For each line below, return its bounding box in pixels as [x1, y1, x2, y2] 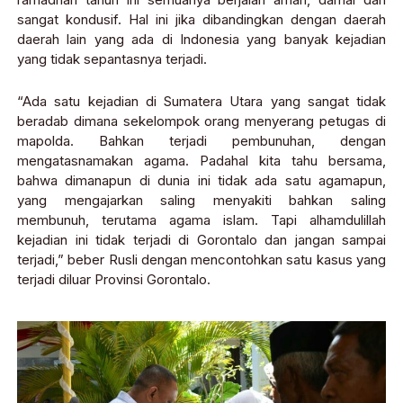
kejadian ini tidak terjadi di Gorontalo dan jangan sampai [17, 230, 386, 248]
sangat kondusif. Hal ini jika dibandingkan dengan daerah [17, 10, 386, 28]
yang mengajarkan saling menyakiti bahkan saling [17, 191, 386, 209]
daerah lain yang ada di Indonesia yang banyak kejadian [17, 30, 386, 48]
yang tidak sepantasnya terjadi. [17, 49, 207, 67]
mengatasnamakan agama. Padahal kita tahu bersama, [17, 151, 386, 169]
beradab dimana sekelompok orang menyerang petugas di [17, 112, 386, 130]
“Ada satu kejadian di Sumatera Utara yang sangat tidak [17, 92, 386, 110]
